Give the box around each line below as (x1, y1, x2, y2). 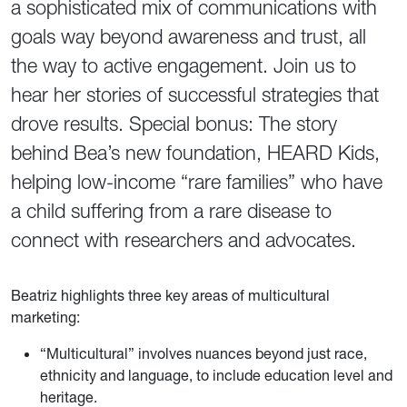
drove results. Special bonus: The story (11, 112, 337, 136)
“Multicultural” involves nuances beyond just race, (40, 344, 367, 362)
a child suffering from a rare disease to (11, 199, 332, 223)
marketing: (11, 308, 80, 326)
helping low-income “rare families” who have (11, 170, 382, 194)
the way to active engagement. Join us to (11, 54, 356, 78)
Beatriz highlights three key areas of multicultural (11, 286, 330, 304)
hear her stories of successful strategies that (11, 83, 379, 107)
